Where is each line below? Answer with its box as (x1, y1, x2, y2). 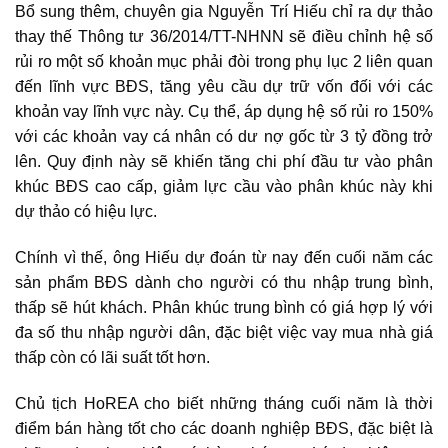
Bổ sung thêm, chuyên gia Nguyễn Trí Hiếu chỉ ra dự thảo (15, 2, 433, 20)
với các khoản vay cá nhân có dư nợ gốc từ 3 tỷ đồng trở (15, 127, 433, 145)
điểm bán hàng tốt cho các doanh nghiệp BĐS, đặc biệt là (15, 419, 433, 437)
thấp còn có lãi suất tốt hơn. (15, 348, 210, 366)
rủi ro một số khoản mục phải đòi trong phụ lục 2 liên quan (15, 52, 433, 70)
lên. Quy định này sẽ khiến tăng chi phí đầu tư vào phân (15, 152, 433, 170)
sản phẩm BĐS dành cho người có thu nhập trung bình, (15, 273, 433, 291)
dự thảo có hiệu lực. (15, 202, 157, 220)
